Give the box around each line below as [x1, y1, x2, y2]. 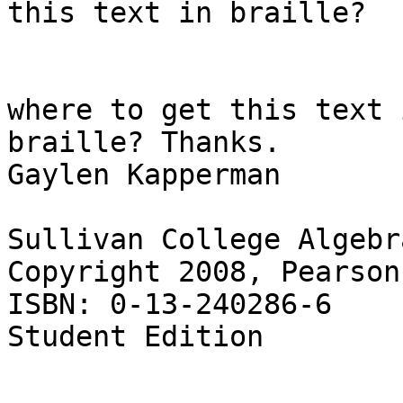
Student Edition [7, 320, 264, 354]
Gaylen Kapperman [7, 158, 281, 192]
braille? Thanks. [7, 126, 281, 159]
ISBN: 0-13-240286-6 [7, 288, 332, 321]
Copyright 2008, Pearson [7, 255, 400, 289]
